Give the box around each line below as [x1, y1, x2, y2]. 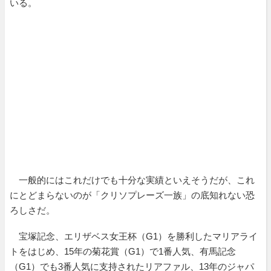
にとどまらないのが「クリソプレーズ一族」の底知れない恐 [10, 189, 255, 200]
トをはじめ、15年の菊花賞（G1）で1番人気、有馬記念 [10, 246, 236, 256]
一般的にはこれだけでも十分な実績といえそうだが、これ [10, 174, 255, 185]
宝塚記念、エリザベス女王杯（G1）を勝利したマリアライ [10, 230, 258, 241]
